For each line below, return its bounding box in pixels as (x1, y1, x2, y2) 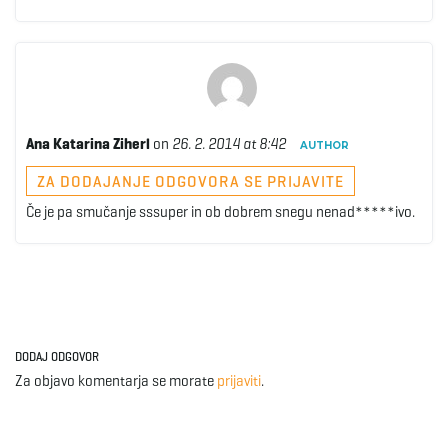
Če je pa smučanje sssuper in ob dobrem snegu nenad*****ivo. (26, 203, 415, 221)
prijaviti (217, 372, 261, 390)
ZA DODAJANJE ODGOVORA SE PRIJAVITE (37, 171, 344, 191)
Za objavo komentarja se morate (15, 372, 217, 390)
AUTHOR (300, 139, 349, 152)
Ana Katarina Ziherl (26, 135, 150, 153)
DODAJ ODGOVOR (15, 349, 99, 364)
